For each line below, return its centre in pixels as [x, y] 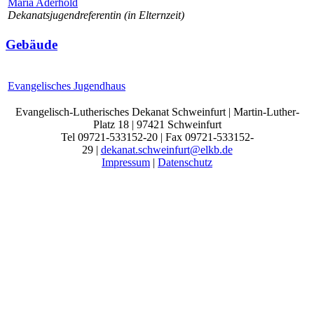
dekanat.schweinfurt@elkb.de [166, 150]
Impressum [126, 163]
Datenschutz [185, 163]
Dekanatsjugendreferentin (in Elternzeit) [96, 15]
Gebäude [32, 44]
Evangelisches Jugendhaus [67, 86]
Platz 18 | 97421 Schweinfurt [157, 125]
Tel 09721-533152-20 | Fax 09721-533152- [157, 137]
